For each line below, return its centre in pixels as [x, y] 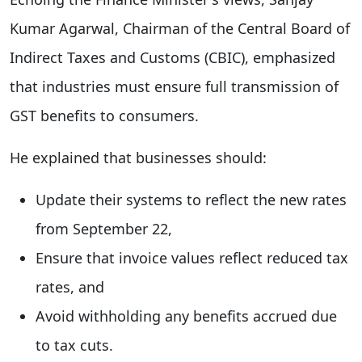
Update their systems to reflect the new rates [191, 199]
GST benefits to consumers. [104, 115]
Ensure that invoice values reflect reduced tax [192, 257]
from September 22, [104, 228]
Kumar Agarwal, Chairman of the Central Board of [180, 28]
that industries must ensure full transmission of [174, 86]
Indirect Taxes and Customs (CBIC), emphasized [173, 57]
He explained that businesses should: [138, 157]
